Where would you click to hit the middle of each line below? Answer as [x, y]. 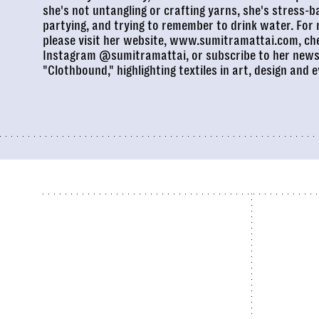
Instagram [71, 55]
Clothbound [78, 70]
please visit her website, [106, 40]
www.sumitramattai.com [234, 40]
